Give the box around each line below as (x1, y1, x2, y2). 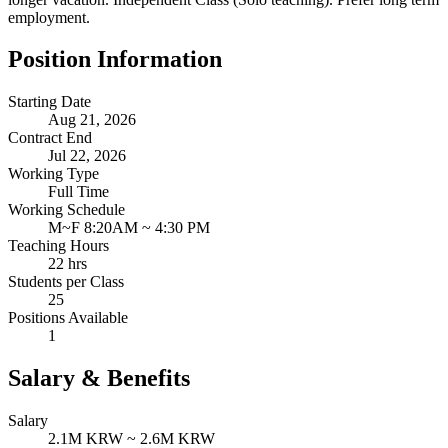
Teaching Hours (8, 237, 109, 255)
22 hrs (48, 255, 87, 273)
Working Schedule (8, 201, 125, 219)
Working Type (8, 165, 99, 183)
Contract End (8, 129, 92, 147)
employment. (8, 8, 90, 26)
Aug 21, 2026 (48, 111, 136, 129)
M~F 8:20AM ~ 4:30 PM (48, 219, 210, 237)
